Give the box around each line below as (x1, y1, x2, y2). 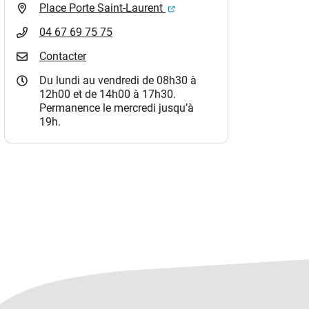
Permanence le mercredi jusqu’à (39, 101, 194, 114)
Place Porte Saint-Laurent (39, 1, 166, 14)
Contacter (39, 50, 86, 63)
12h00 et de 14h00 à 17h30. (39, 88, 176, 101)
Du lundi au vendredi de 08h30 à (39, 74, 197, 87)
